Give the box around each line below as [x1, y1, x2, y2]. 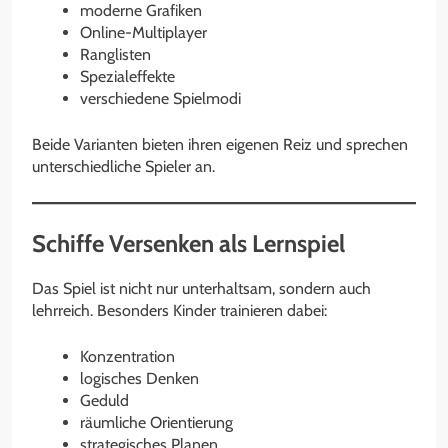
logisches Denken [80, 368, 199, 388]
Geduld [80, 390, 129, 410]
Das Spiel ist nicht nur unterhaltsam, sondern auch [32, 278, 371, 298]
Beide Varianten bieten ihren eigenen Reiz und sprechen [32, 134, 408, 154]
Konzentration [80, 346, 175, 366]
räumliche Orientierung [80, 412, 233, 432]
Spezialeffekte [80, 66, 175, 86]
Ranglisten [80, 44, 151, 64]
